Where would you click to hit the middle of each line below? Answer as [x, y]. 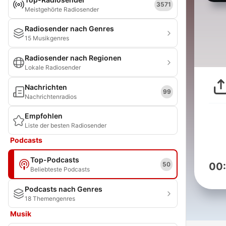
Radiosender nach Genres [69, 29]
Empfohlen [44, 116]
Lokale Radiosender [53, 67]
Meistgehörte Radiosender [62, 9]
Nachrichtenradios [51, 97]
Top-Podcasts [55, 160]
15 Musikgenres [47, 38]
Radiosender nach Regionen [73, 58]
